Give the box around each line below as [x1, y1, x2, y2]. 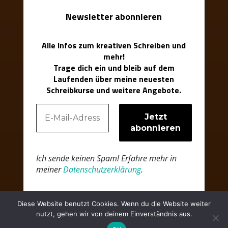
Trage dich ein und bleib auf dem [53, 61, 175, 74]
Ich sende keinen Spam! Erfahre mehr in [36, 152, 177, 164]
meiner [36, 163, 63, 175]
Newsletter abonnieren [66, 10, 162, 24]
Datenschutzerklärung [63, 163, 141, 175]
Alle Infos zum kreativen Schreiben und [42, 39, 186, 51]
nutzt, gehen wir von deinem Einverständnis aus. [36, 210, 192, 218]
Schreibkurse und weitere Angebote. [46, 83, 182, 96]
